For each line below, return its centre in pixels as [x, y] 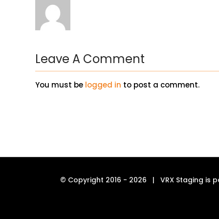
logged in [103, 85]
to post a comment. [160, 85]
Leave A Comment [90, 59]
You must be [60, 85]
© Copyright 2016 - [94, 180]
